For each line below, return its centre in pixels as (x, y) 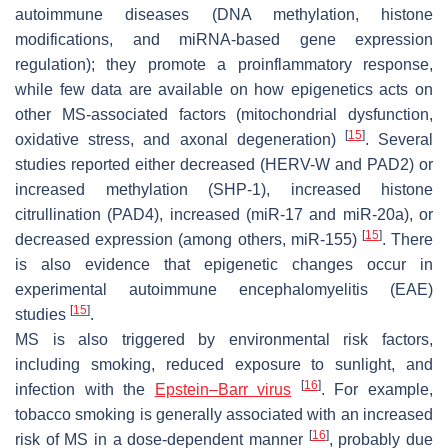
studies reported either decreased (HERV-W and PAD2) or (224, 164)
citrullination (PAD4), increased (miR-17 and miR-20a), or (224, 214)
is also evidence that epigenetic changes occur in (224, 264)
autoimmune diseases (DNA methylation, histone (224, 14)
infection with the (85, 389)
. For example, (377, 389)
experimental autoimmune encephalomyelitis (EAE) (224, 289)
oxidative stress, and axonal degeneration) (180, 139)
